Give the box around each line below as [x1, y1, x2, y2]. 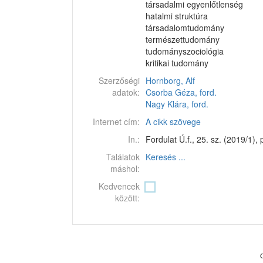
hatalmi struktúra [146, 10, 208, 22]
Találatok [106, 151, 140, 163]
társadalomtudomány [146, 22, 224, 33]
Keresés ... [146, 151, 186, 163]
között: [115, 192, 140, 204]
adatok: [112, 86, 140, 98]
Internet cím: [93, 116, 140, 127]
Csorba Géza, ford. [146, 86, 217, 98]
